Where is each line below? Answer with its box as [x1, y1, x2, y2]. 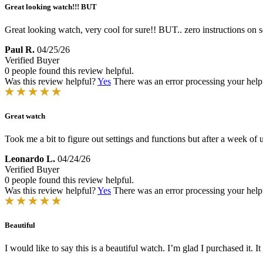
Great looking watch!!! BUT [5, 2, 97, 11]
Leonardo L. [5, 154, 55, 164]
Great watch [5, 111, 45, 120]
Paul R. [5, 44, 35, 55]
